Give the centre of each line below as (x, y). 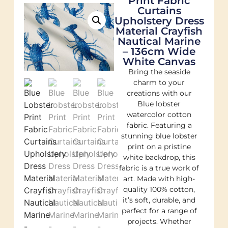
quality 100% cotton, (159, 189)
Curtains (159, 10)
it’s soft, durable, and (159, 200)
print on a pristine (159, 146)
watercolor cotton (159, 114)
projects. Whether (159, 221)
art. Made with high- (159, 178)
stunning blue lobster (159, 136)
